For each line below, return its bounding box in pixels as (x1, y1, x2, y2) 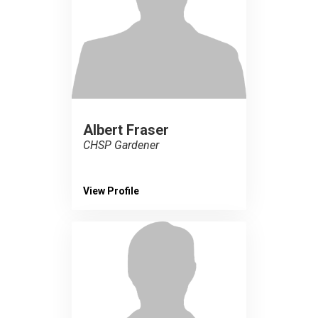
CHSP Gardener (83, 138, 160, 152)
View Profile (83, 185, 140, 197)
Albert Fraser (83, 121, 170, 138)
